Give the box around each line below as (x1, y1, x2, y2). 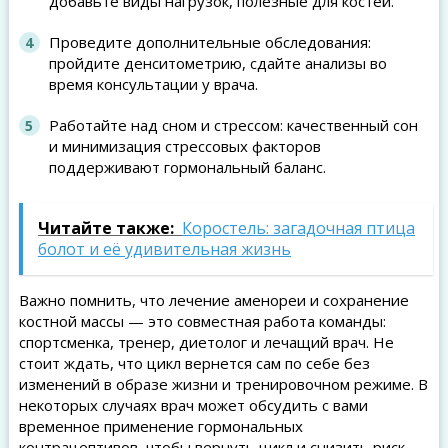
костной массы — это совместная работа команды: (18, 311, 386, 331)
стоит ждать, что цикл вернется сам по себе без (18, 353, 370, 373)
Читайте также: (37, 217, 174, 239)
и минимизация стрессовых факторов (48, 136, 321, 156)
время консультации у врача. (48, 74, 258, 94)
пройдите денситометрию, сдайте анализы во (48, 53, 387, 73)
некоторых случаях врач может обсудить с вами (18, 395, 368, 415)
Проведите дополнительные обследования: (48, 32, 371, 52)
